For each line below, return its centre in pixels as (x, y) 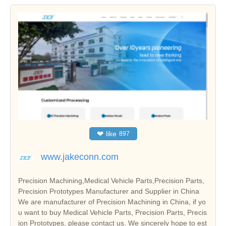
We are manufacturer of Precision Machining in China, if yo (112, 202)
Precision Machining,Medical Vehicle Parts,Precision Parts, (111, 181)
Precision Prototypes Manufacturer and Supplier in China (109, 191)
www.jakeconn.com (80, 157)
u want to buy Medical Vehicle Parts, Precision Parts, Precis (112, 213)
